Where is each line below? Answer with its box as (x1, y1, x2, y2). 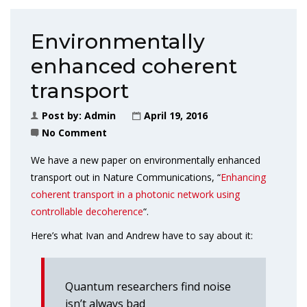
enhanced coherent (31, 53, 237, 79)
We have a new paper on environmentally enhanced (31, 153, 260, 167)
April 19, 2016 (144, 109, 208, 122)
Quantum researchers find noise (65, 279, 231, 294)
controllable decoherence (31, 205, 143, 218)
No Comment (42, 126, 107, 139)
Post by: (42, 109, 84, 122)
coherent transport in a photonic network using (31, 188, 240, 201)
